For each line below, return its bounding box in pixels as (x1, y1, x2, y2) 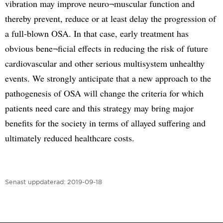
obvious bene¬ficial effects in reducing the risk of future (5, 42, 208, 54)
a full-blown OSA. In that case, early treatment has (5, 27, 189, 39)
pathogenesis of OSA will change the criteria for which (5, 87, 204, 99)
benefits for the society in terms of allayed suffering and (5, 116, 206, 129)
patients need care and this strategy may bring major (5, 102, 194, 114)
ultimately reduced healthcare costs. (5, 131, 134, 144)
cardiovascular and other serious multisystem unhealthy (5, 57, 205, 69)
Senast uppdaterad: (5, 177, 65, 186)
